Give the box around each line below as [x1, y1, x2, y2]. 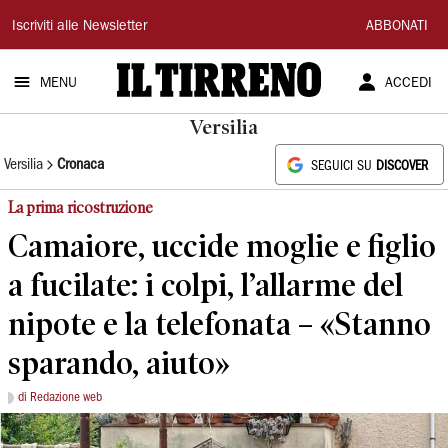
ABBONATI [366, 20, 428, 34]
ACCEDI [384, 77, 432, 91]
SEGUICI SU [311, 161, 376, 172]
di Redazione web [18, 392, 102, 403]
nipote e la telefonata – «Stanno [8, 305, 431, 342]
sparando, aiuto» [8, 344, 230, 381]
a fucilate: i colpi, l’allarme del [8, 266, 403, 303]
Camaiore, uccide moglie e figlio [8, 227, 436, 264]
